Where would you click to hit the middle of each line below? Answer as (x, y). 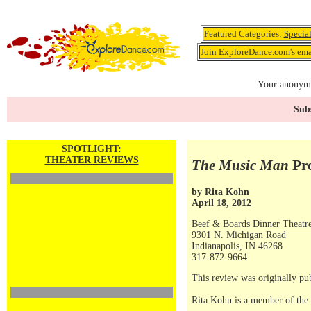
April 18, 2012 (221, 203)
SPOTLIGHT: (92, 149)
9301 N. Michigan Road (239, 235)
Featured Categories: (244, 34)
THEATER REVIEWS (92, 160)
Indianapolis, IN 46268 (237, 246)
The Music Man (240, 166)
